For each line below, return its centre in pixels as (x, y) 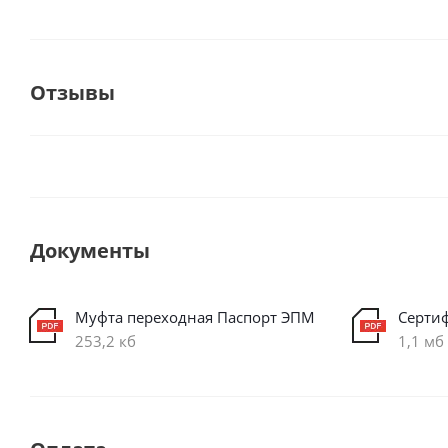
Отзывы (72, 92)
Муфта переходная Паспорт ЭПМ (195, 317)
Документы (90, 250)
